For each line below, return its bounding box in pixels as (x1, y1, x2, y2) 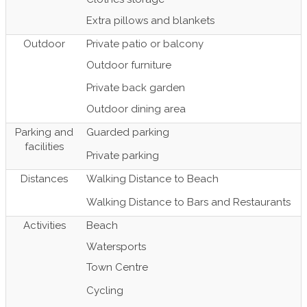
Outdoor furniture (86, 58, 171, 71)
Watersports (86, 240, 146, 253)
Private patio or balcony (86, 38, 204, 50)
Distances (21, 173, 68, 185)
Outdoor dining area (86, 102, 186, 115)
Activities (23, 219, 66, 232)
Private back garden (86, 82, 185, 94)
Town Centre (86, 261, 148, 273)
